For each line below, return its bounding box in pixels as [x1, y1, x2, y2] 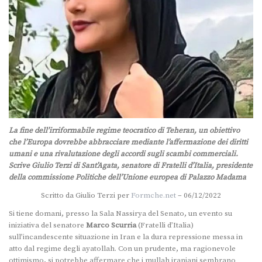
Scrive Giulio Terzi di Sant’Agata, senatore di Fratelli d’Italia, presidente [9, 161, 253, 171]
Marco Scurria [86, 220, 136, 230]
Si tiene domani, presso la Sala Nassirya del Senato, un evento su [9, 209, 232, 219]
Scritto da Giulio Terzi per [41, 191, 131, 201]
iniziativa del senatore [9, 220, 86, 230]
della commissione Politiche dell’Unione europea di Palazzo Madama [9, 173, 246, 182]
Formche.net [131, 191, 176, 201]
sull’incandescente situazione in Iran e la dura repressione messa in [9, 232, 243, 242]
